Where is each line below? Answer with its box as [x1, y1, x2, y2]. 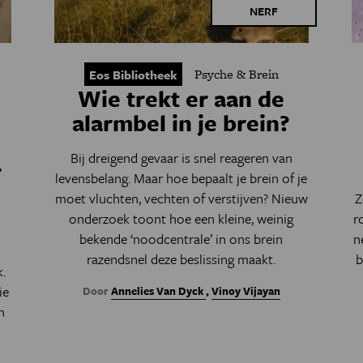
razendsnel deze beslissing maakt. [87, 249, 276, 269]
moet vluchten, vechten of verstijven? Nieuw [54, 188, 308, 208]
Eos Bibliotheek [88, 66, 177, 83]
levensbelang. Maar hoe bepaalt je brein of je [55, 168, 308, 188]
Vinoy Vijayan [211, 283, 280, 299]
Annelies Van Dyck [110, 283, 206, 299]
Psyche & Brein [194, 65, 279, 83]
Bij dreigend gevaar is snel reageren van [70, 147, 293, 168]
